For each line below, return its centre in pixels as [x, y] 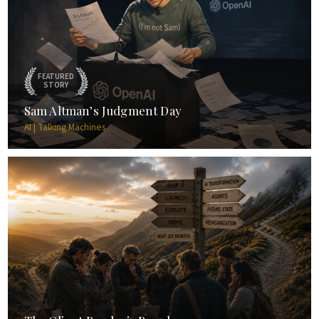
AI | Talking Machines [64, 127]
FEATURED [56, 76]
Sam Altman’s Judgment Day [103, 111]
